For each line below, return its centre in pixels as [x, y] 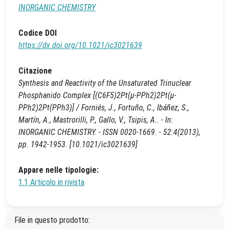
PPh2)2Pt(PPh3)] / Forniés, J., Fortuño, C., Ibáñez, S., [104, 108]
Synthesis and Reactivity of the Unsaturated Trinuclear [105, 83]
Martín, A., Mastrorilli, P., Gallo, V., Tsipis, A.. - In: [96, 120]
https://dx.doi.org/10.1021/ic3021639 [80, 45]
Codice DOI [38, 33]
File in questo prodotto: [52, 220]
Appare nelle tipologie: [59, 170]
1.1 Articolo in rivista [51, 182]
